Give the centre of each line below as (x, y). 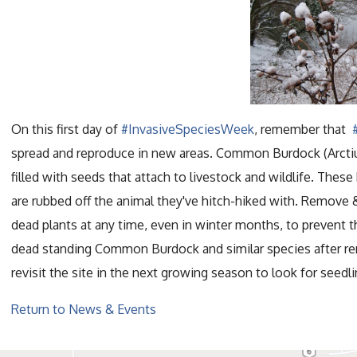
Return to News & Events (84, 309)
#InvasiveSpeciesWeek (188, 129)
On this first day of (66, 129)
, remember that (303, 129)
